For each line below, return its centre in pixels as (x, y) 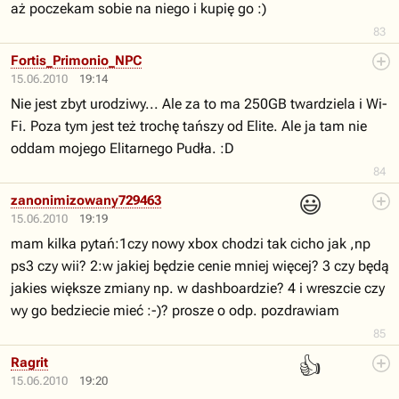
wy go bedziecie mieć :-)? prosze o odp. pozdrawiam (175, 310)
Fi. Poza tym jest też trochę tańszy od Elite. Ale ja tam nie (189, 126)
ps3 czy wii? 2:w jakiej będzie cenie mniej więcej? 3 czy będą (200, 266)
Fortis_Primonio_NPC (76, 61)
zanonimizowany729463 (86, 200)
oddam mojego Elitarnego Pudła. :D (122, 148)
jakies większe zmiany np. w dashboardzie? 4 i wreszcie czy (198, 288)
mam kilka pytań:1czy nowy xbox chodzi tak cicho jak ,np (191, 244)
